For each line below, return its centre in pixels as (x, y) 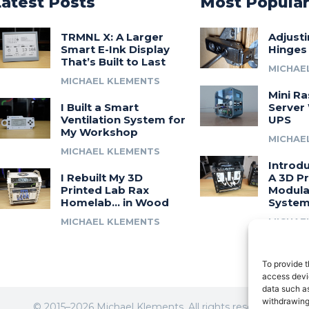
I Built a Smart (99, 107)
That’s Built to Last (113, 62)
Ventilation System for (123, 120)
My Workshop (99, 132)
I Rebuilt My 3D (101, 178)
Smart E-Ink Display (115, 49)
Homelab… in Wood (114, 202)
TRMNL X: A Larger (112, 37)
